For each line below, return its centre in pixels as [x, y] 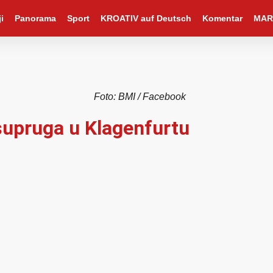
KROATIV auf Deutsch [146, 18]
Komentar [222, 18]
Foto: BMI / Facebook [140, 97]
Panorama [35, 18]
